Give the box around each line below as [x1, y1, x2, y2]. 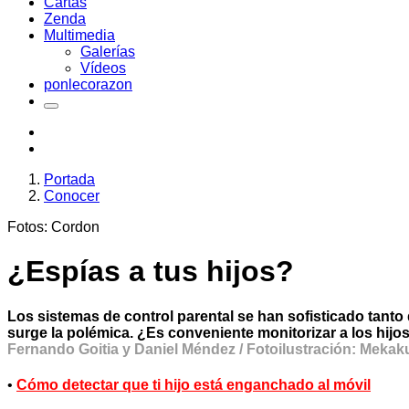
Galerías [80, 44, 135, 59]
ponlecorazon [44, 77, 132, 92]
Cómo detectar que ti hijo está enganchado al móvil [16, 377, 371, 393]
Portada [44, 172, 95, 187]
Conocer [44, 188, 100, 204]
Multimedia [44, 27, 115, 43]
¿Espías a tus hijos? [7, 255, 294, 288]
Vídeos [80, 60, 126, 76]
